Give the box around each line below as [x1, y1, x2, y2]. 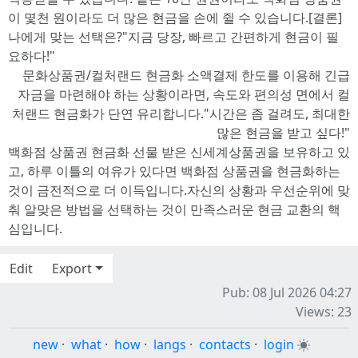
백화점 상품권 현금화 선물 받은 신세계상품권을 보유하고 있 [8, 143, 350, 161]
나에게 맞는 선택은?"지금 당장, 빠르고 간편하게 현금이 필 [8, 28, 339, 46]
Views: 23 [296, 303, 352, 320]
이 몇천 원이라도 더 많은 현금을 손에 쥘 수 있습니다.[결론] [8, 9, 342, 26]
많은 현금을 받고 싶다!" [217, 124, 350, 141]
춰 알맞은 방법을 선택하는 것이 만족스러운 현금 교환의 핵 [8, 201, 340, 218]
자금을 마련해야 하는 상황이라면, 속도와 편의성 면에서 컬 [18, 86, 350, 103]
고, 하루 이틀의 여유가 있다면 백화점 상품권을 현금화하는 [8, 162, 340, 180]
